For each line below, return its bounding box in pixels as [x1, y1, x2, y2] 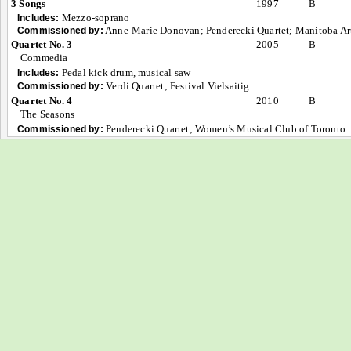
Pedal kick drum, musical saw [59, 67, 191, 78]
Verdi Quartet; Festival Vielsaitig [106, 80, 250, 92]
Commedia [20, 52, 68, 63]
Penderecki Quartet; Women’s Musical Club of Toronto [103, 123, 346, 135]
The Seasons [20, 108, 75, 120]
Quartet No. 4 [11, 95, 73, 107]
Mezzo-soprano [59, 12, 130, 24]
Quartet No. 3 [11, 38, 73, 50]
